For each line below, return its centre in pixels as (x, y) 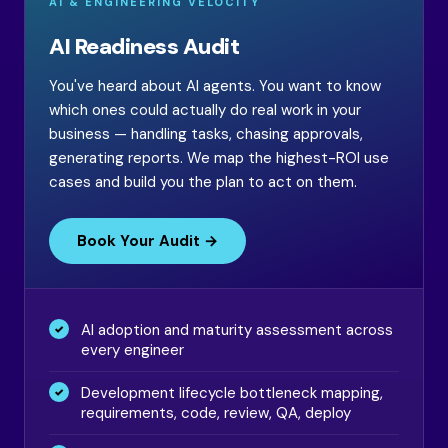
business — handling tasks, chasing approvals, (206, 134)
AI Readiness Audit (144, 46)
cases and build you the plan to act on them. (203, 182)
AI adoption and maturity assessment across (237, 330)
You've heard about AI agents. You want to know (215, 86)
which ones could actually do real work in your (205, 110)
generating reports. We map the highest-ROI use (219, 158)
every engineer (132, 350)
